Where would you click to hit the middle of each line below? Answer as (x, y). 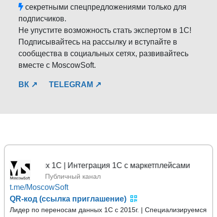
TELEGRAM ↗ (75, 85)
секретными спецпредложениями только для (105, 7)
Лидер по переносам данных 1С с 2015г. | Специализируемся (108, 210)
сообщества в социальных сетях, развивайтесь (103, 54)
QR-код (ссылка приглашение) (68, 199)
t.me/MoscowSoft (39, 187)
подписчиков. (42, 19)
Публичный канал (73, 176)
